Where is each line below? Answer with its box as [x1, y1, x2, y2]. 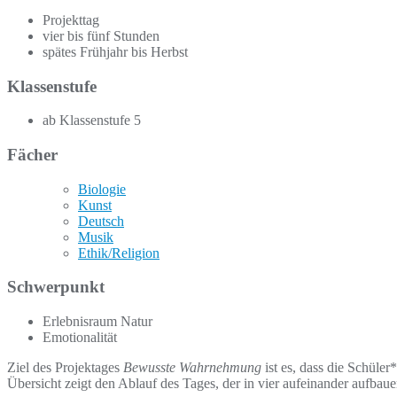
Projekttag [43, 12, 99, 27]
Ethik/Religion [78, 245, 160, 261]
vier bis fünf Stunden [43, 27, 160, 43]
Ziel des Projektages [7, 360, 123, 376]
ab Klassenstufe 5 [43, 113, 141, 128]
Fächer [7, 145, 58, 165]
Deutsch [78, 213, 124, 229]
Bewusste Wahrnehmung [123, 360, 261, 376]
